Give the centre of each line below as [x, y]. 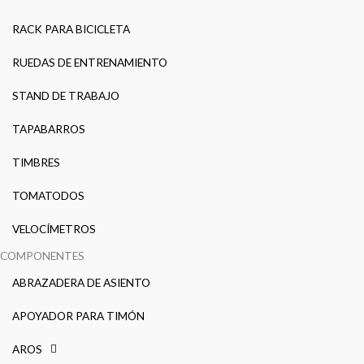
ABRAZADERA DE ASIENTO [81, 282]
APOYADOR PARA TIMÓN [78, 315]
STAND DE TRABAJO [66, 95]
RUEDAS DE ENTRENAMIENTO [90, 62]
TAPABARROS [49, 128]
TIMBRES [36, 162]
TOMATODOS [48, 195]
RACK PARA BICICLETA [71, 28]
